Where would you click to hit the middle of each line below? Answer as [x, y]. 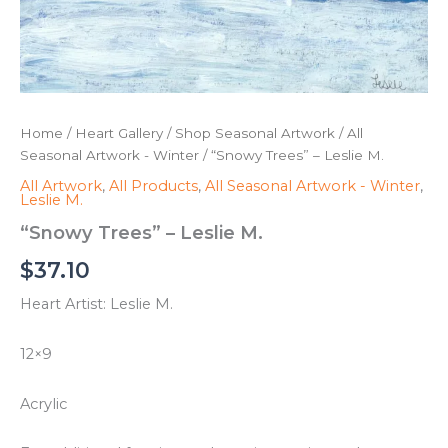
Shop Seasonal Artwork [255, 132]
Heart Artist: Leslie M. [96, 304]
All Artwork [61, 186]
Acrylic [43, 403]
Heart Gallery [119, 132]
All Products [153, 186]
